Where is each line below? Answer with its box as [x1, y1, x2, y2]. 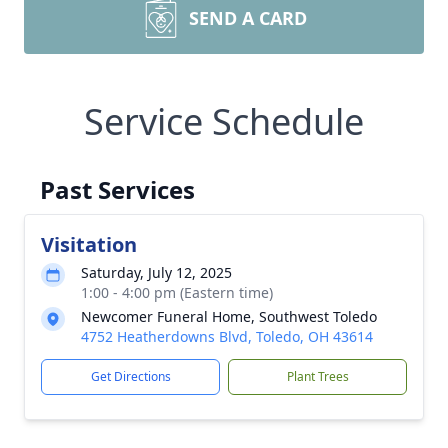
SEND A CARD [189, 6, 307, 30]
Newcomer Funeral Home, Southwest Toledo [81, 307, 377, 326]
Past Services [40, 173, 195, 206]
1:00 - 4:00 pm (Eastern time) [81, 283, 273, 302]
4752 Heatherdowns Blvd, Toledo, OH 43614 [81, 327, 373, 346]
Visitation [41, 231, 137, 258]
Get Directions [90, 368, 171, 385]
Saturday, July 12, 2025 [81, 263, 232, 282]
